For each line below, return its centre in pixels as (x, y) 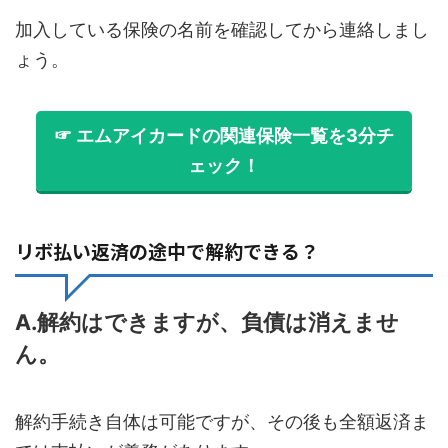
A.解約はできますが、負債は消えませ (207, 322)
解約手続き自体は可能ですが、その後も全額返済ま (222, 422)
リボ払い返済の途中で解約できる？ (167, 251)
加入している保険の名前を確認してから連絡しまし (222, 30)
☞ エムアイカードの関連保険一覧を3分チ (224, 136)
